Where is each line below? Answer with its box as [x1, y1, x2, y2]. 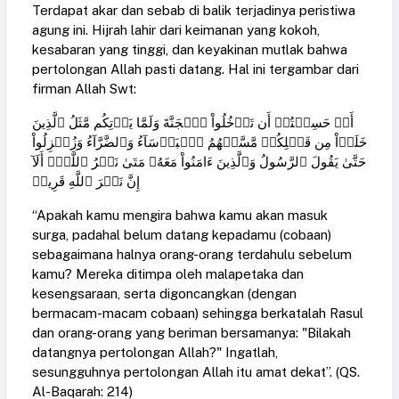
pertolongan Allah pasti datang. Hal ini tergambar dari [32, 61, 359, 77]
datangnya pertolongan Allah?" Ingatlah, [32, 344, 278, 360]
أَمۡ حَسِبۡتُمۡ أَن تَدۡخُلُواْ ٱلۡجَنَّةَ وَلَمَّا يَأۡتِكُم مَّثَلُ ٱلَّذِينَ [32, 114, 354, 130]
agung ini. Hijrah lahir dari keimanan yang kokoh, [32, 21, 320, 37]
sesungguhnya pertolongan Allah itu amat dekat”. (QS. [32, 363, 360, 379]
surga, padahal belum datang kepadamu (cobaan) [32, 226, 331, 242]
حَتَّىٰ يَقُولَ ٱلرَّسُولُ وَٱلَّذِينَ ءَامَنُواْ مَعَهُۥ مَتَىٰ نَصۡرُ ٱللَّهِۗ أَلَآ [32, 153, 366, 169]
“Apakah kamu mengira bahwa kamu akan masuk [32, 207, 328, 223]
